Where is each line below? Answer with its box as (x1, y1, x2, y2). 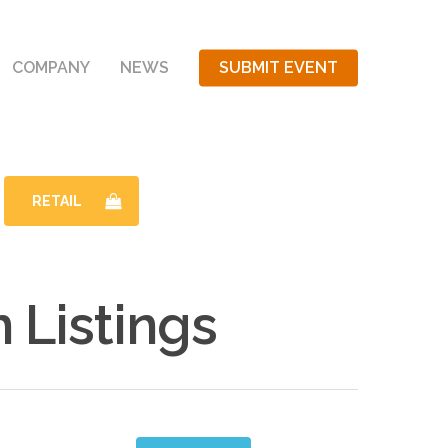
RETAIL (32, 193, 83, 209)
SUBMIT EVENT (219, 58, 338, 77)
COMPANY (12, 58, 90, 77)
